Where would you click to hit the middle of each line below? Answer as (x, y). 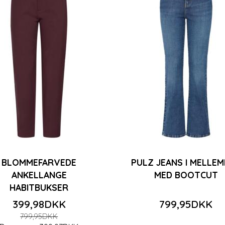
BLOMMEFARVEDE (39, 162)
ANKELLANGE (39, 175)
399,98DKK (39, 204)
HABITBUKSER (39, 187)
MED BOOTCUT (186, 175)
